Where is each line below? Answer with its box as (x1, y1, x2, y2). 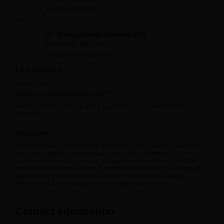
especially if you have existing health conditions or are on (15, 171, 185, 179)
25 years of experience (45, 50, 112, 58)
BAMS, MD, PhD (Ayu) (45, 40, 108, 48)
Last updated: (15, 64, 63, 73)
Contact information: (15, 205, 116, 217)
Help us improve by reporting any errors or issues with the (15, 102, 185, 110)
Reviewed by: (15, 15, 57, 24)
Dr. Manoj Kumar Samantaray (45, 29, 148, 38)
